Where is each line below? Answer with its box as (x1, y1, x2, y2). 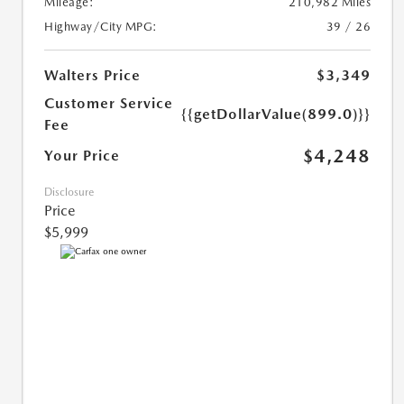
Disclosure (44, 186, 94, 199)
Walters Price (44, 67, 141, 85)
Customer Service (44, 95, 173, 113)
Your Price (44, 147, 120, 165)
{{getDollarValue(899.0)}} (181, 106, 372, 124)
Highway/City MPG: (44, 20, 158, 34)
